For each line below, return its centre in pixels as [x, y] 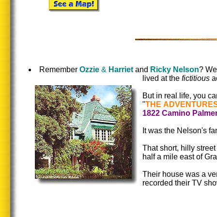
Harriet [121, 70]
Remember [59, 70]
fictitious [197, 78]
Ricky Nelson [175, 70]
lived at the [162, 78]
